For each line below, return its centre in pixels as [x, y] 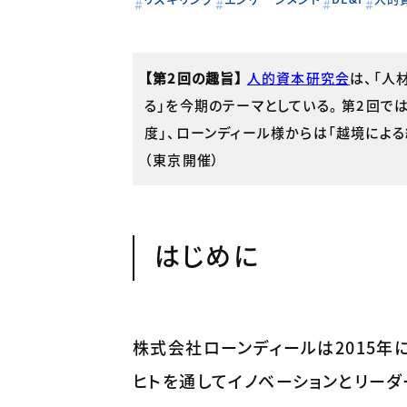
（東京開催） [183, 160]
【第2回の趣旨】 [194, 78]
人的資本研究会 [298, 78]
